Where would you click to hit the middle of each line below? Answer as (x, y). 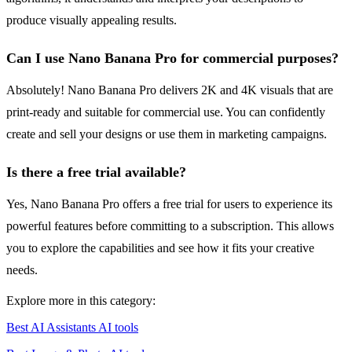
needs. (22, 270)
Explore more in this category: (81, 301)
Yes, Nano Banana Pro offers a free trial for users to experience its (169, 204)
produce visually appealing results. (92, 20)
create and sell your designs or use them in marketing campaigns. (167, 134)
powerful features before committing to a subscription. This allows (170, 226)
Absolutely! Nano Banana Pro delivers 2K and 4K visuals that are (170, 90)
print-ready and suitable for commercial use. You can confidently (166, 112)
